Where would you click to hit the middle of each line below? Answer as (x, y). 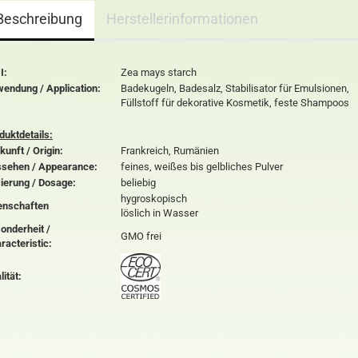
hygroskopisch (154, 199)
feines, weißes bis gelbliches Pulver (202, 167)
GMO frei (141, 236)
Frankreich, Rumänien (170, 151)
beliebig (138, 183)
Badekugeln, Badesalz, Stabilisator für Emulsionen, (235, 88)
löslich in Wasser (159, 213)
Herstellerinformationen (182, 19)
